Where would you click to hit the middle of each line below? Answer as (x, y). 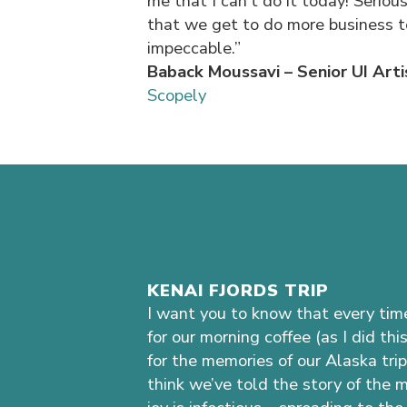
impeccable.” (194, 48)
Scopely (177, 95)
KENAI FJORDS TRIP (238, 291)
